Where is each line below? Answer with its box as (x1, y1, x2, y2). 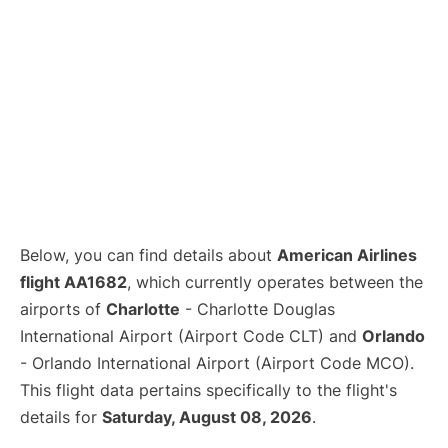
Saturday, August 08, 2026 (102, 407, 312, 427)
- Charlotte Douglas (180, 299, 335, 319)
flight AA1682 (20, 272, 127, 292)
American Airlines (277, 245, 417, 265)
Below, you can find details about (20, 245, 277, 265)
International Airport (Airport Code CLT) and (20, 326, 362, 346)
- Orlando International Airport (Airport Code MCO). (20, 353, 414, 373)
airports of (20, 299, 106, 319)
